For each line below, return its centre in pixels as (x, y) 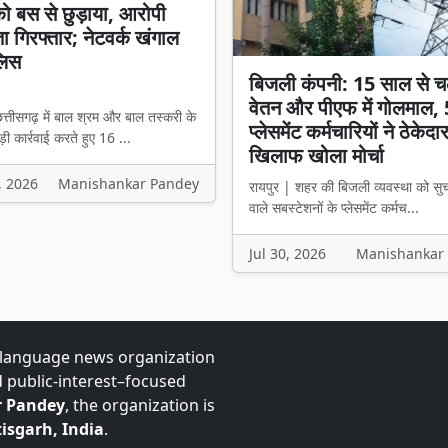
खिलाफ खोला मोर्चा (316, 155)
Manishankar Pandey (128, 183)
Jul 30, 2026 (287, 253)
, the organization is (140, 404)
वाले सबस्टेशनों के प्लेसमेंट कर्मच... (334, 207)
